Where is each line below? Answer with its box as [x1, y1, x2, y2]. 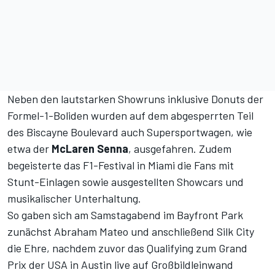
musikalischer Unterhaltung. [7, 192, 141, 206]
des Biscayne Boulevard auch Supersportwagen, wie [7, 125, 252, 139]
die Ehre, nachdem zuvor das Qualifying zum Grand [7, 241, 247, 255]
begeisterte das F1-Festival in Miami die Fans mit [7, 158, 234, 172]
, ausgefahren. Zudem [128, 142, 231, 156]
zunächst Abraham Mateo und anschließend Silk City [7, 225, 254, 239]
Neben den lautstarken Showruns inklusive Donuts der [7, 92, 263, 106]
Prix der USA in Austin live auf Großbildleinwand [7, 258, 233, 272]
